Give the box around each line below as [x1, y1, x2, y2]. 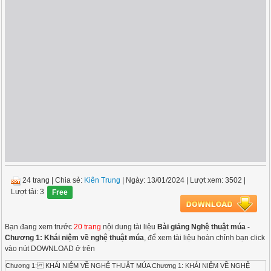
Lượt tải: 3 [11, 188, 45, 197]
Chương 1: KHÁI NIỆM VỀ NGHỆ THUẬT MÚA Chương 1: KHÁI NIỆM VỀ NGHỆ [5, 262, 250, 269]
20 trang [74, 223, 102, 231]
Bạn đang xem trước [5, 223, 74, 231]
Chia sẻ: [55, 176, 85, 184]
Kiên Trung [84, 176, 121, 184]
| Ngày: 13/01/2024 [120, 176, 185, 184]
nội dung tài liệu [101, 223, 158, 231]
